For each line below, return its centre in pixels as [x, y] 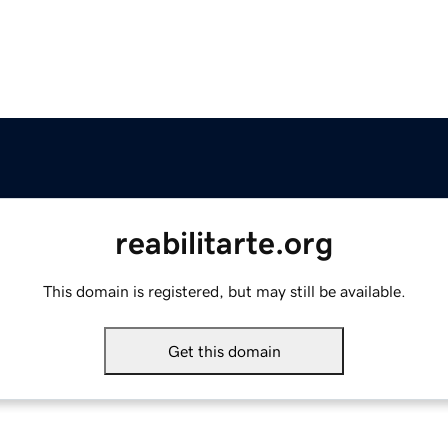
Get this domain [224, 351]
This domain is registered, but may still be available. [224, 291]
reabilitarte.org [224, 243]
